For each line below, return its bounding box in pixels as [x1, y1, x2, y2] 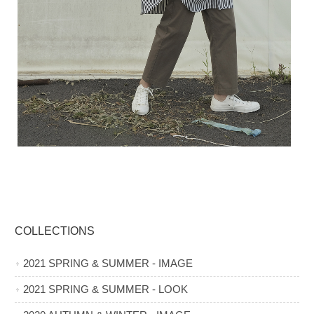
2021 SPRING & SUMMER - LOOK [23, 283, 189, 295]
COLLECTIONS [15, 224, 95, 237]
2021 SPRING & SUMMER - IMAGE [23, 257, 193, 269]
